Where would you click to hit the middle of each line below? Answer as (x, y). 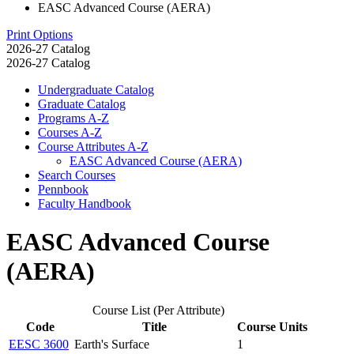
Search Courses (77, 175)
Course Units (272, 326)
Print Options (40, 34)
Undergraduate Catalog (96, 89)
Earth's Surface (112, 344)
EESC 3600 (39, 344)
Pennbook (63, 189)
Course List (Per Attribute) (158, 310)
